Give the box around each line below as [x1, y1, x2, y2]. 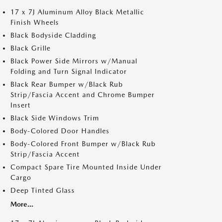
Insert [10, 101, 31, 109]
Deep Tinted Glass [10, 186, 75, 194]
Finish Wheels [10, 18, 59, 26]
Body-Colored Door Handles [10, 127, 110, 135]
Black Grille [10, 44, 51, 52]
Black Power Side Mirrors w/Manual [10, 57, 137, 65]
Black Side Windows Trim [10, 114, 99, 122]
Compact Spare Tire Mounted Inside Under [10, 163, 162, 171]
